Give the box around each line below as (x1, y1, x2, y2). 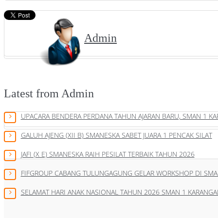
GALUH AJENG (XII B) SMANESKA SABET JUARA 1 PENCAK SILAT (20, 130, 212, 140)
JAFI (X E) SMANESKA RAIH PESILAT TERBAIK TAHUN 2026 (20, 149, 195, 159)
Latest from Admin (4, 87, 94, 100)
